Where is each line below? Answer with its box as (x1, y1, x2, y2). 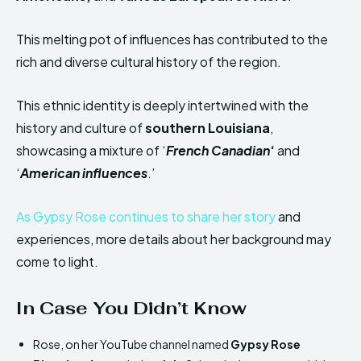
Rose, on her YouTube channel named (33, 337, 230, 352)
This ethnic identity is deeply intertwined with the (16, 97, 309, 114)
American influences (20, 164, 147, 182)
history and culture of (16, 119, 145, 137)
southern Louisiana (145, 119, 270, 137)
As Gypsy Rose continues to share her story (16, 208, 276, 226)
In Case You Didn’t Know (16, 297, 247, 320)
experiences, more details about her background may (16, 230, 331, 248)
